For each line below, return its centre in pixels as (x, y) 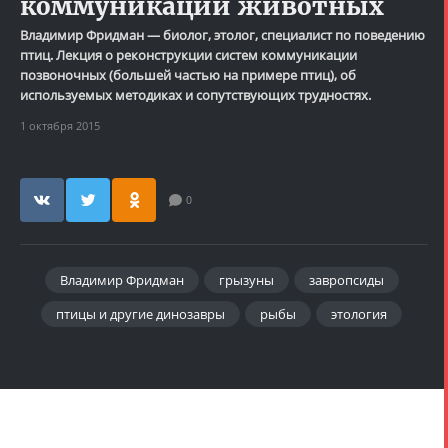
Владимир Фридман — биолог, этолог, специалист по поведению (222, 34)
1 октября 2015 (60, 125)
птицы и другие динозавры (140, 313)
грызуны (246, 279)
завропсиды (346, 279)
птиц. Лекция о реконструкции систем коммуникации (188, 54)
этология (359, 313)
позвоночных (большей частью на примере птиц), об (188, 74)
